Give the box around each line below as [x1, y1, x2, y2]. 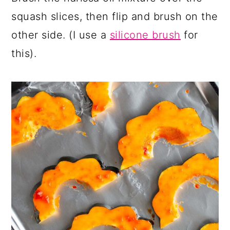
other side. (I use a [11, 29, 110, 42]
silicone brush [109, 29, 181, 42]
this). [11, 47, 37, 60]
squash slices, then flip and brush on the [11, 10, 218, 23]
